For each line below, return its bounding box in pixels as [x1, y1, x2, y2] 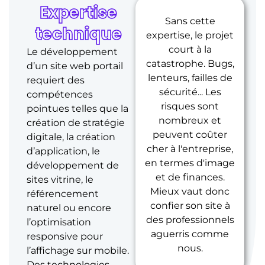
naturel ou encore [27, 202, 111, 214]
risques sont [161, 100, 219, 112]
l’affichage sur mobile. [27, 244, 129, 256]
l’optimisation [27, 216, 91, 228]
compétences [27, 88, 93, 100]
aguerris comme [151, 228, 230, 240]
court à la [168, 43, 212, 55]
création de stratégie [27, 117, 125, 128]
